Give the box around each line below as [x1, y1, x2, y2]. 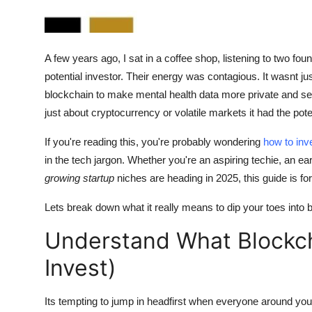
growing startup [45, 171, 114, 184]
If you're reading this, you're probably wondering [45, 135, 263, 148]
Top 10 [10, 39, 46, 53]
